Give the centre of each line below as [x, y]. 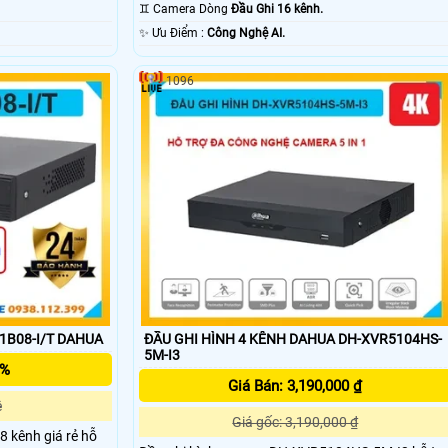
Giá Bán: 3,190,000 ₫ [295, 385]
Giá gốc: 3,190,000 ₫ [295, 421]
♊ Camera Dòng [191, 9]
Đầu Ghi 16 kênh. [276, 9]
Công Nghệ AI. [245, 33]
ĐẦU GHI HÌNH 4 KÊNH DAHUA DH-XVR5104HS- [292, 338]
